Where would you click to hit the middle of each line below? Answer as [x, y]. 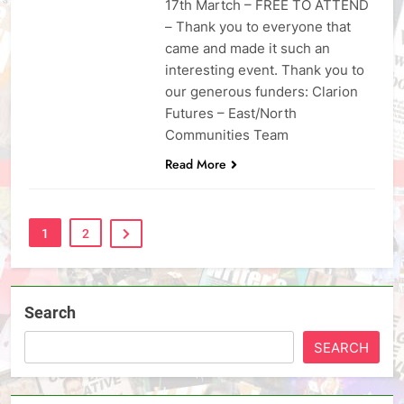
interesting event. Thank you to [264, 69]
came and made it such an [247, 48]
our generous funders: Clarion [261, 91]
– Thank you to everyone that [257, 26]
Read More [195, 164]
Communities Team [226, 134]
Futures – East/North [230, 113]
